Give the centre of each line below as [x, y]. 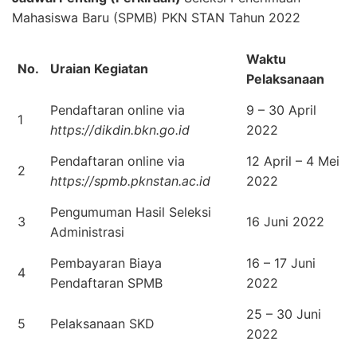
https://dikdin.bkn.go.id [120, 129]
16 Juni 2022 [285, 221]
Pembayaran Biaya [106, 263]
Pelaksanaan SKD [102, 323]
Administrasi [87, 231]
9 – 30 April [281, 110]
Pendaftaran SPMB [106, 282]
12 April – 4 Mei [293, 161]
